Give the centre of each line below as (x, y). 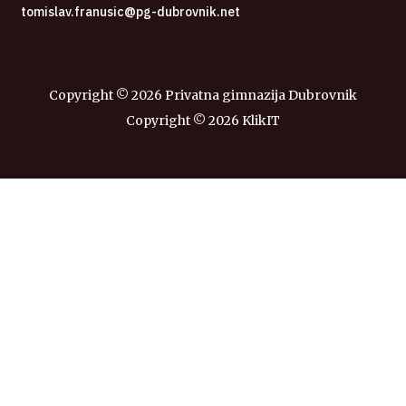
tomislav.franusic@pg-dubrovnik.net (130, 11)
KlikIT (260, 120)
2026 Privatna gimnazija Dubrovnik (244, 95)
